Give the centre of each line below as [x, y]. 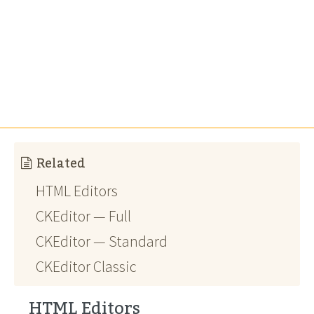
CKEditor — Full [83, 216]
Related [61, 163]
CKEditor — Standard [102, 241]
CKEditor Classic [86, 266]
